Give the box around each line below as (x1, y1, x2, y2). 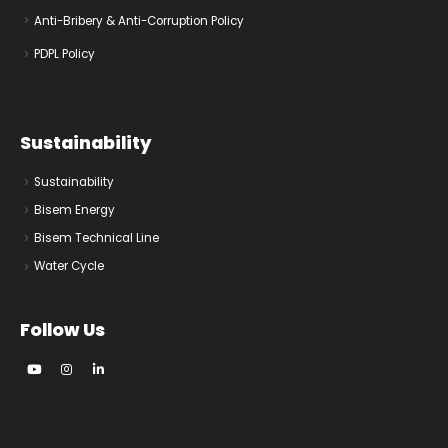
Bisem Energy (34, 201, 115, 218)
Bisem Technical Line (34, 230, 159, 247)
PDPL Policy (34, 46, 95, 63)
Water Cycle (34, 258, 104, 275)
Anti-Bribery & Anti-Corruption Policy (34, 12, 244, 29)
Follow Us (20, 317, 105, 342)
